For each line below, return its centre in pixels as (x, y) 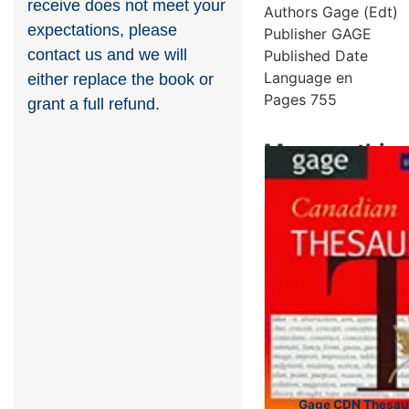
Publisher (295, 33)
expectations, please (102, 31)
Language (298, 77)
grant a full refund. (94, 105)
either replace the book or (121, 80)
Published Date (316, 55)
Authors (291, 11)
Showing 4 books (318, 174)
